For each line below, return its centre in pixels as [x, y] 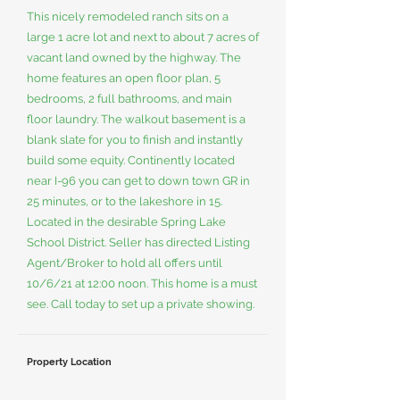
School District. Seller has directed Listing [138, 242]
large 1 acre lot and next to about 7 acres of [143, 37]
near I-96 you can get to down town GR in [138, 181]
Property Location [69, 362]
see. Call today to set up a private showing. [141, 304]
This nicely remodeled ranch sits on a [128, 17]
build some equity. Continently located [131, 160]
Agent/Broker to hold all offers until [125, 263]
